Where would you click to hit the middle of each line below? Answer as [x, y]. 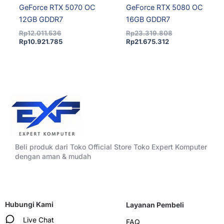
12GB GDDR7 [41, 20]
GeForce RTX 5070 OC [57, 8]
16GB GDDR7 [148, 20]
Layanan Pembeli [155, 205]
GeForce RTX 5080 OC [164, 8]
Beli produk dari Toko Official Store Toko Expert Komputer [111, 147]
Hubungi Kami [29, 204]
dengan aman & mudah [53, 156]
